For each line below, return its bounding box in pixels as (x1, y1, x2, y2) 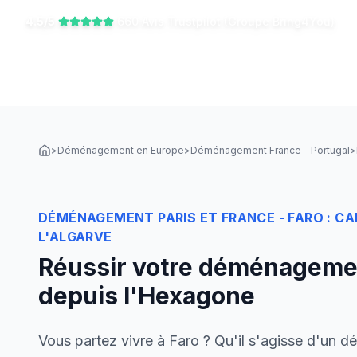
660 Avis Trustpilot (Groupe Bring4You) (117, 14, 335, 28)
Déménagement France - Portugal (190, 144, 350, 156)
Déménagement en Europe (57, 144, 184, 156)
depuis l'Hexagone (38, 281, 255, 310)
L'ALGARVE (38, 229, 112, 245)
